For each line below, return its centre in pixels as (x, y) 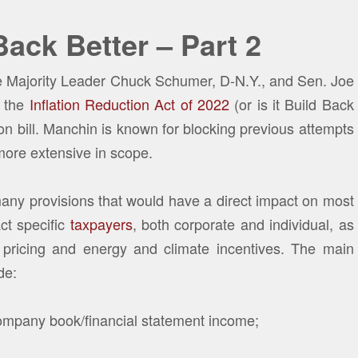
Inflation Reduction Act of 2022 (127, 104)
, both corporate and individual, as (243, 224)
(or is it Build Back (292, 104)
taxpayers (101, 224)
